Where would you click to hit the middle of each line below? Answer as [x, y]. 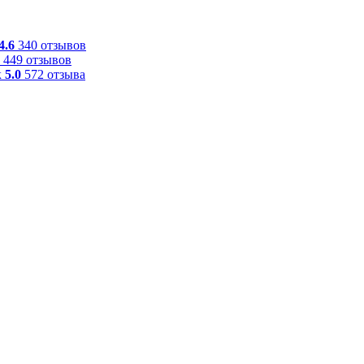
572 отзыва [55, 74]
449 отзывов [37, 59]
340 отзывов [52, 45]
